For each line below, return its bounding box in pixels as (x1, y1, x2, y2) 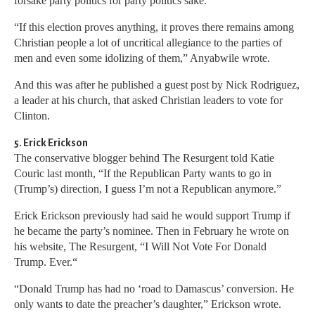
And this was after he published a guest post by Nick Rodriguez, (14, 79, 300, 91)
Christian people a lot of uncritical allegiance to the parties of (14, 37, 282, 49)
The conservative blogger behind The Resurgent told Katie (14, 152, 274, 165)
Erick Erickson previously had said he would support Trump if (14, 210, 290, 222)
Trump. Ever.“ (14, 256, 77, 269)
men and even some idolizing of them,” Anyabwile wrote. (14, 52, 270, 65)
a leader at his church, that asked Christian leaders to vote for (14, 94, 283, 107)
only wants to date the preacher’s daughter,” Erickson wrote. (14, 298, 281, 311)
